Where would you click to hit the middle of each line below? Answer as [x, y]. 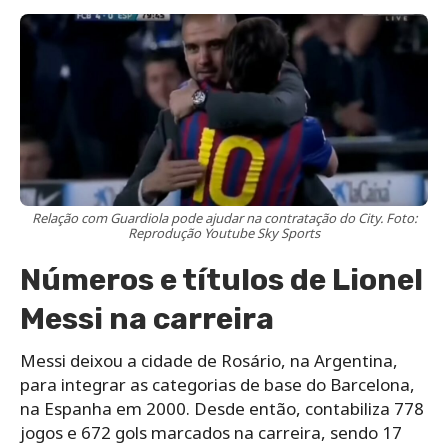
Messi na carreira [147, 319]
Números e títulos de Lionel [221, 280]
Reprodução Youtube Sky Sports [224, 233]
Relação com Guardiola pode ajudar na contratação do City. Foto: [224, 218]
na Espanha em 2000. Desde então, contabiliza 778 [222, 409]
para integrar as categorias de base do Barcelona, [217, 385]
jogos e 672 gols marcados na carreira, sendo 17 [211, 433]
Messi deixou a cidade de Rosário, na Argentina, [209, 361]
